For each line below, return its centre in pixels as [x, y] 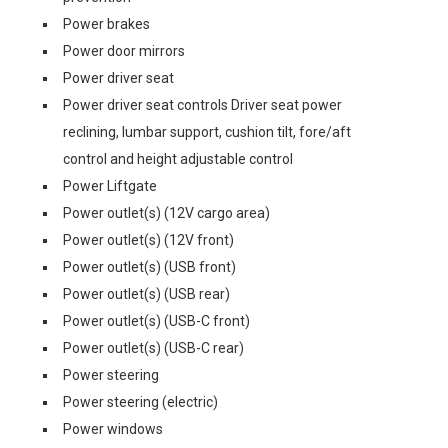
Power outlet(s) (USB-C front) [156, 321]
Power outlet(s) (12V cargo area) [166, 213]
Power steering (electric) [140, 402]
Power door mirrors [124, 51]
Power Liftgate [110, 186]
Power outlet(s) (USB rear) [146, 294]
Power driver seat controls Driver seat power [202, 105]
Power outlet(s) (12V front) [148, 240]
